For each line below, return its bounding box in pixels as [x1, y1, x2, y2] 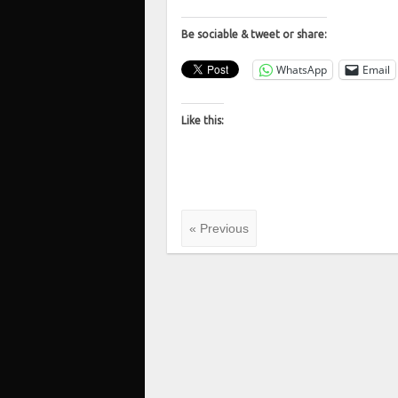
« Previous [189, 221, 250, 236]
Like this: [181, 114, 225, 126]
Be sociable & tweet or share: [181, 28, 328, 40]
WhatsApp [276, 61, 328, 77]
